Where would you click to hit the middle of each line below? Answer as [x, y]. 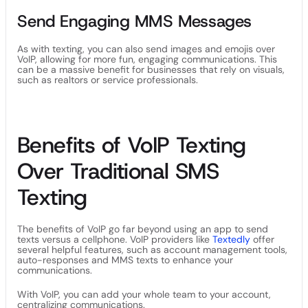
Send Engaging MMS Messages [134, 21]
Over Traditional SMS [118, 171]
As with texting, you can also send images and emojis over [146, 49]
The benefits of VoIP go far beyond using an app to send [143, 229]
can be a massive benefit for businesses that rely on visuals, [151, 69]
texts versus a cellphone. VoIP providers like [115, 239]
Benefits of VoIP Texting [132, 145]
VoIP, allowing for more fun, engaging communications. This [147, 59]
